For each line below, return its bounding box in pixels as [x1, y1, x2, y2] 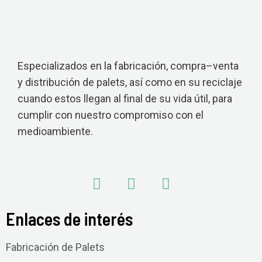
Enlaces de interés [6, 208, 133, 229]
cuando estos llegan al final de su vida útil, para [18, 92, 232, 105]
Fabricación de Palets [6, 241, 105, 253]
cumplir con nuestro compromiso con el [18, 109, 204, 121]
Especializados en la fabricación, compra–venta [18, 60, 239, 72]
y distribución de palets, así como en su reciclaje [18, 76, 242, 88]
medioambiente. [18, 125, 93, 137]
